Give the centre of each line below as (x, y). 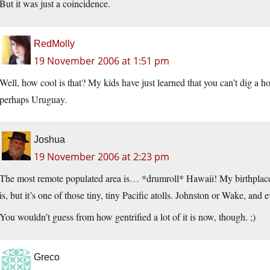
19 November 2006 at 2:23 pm (102, 156)
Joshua (49, 139)
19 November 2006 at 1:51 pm (102, 61)
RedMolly (54, 43)
